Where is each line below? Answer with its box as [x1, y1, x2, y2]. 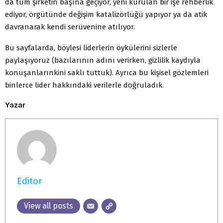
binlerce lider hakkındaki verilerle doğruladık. [5, 80, 164, 90]
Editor [16, 176, 42, 187]
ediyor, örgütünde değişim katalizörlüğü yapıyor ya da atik [5, 9, 207, 19]
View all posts [23, 201, 73, 211]
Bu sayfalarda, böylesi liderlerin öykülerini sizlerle [5, 43, 177, 52]
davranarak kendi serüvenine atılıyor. [5, 22, 135, 31]
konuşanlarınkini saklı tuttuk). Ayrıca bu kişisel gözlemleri [5, 68, 209, 77]
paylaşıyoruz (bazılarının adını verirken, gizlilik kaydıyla [5, 55, 201, 65]
